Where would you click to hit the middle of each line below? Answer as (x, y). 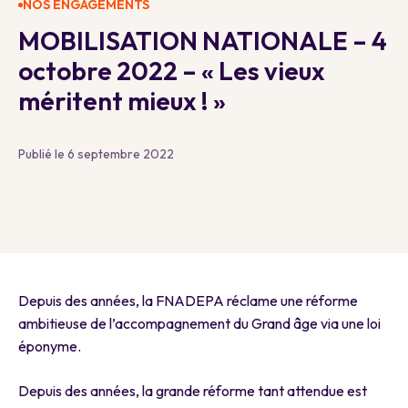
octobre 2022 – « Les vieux (172, 71)
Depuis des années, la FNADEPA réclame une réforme (188, 301)
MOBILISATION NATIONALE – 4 (203, 41)
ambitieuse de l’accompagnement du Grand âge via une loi (199, 324)
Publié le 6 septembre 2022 (96, 154)
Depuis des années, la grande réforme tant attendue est (193, 391)
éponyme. (50, 347)
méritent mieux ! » (122, 101)
